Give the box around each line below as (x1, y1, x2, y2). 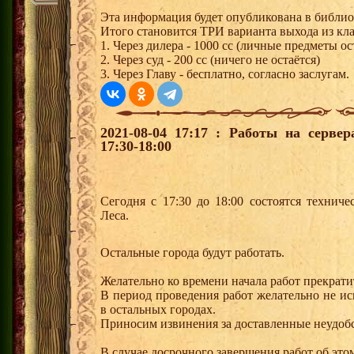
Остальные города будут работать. (100, 245, 284, 259)
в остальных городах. (100, 302, 216, 316)
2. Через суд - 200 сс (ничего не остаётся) (100, 52, 320, 66)
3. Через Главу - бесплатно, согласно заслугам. (100, 66, 349, 81)
